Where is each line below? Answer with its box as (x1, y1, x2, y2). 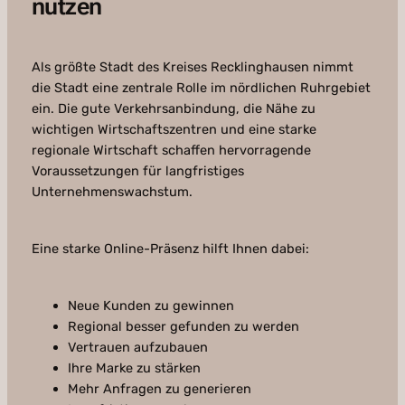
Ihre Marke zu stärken (67, 360, 201, 377)
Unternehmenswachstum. (31, 184, 193, 201)
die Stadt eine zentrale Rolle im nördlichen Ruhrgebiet (31, 80, 371, 97)
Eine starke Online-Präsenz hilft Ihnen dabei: (31, 240, 309, 258)
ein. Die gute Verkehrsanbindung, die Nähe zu (31, 100, 316, 118)
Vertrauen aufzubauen (67, 339, 208, 356)
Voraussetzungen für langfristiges (31, 163, 244, 180)
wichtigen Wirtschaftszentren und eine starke (31, 121, 316, 138)
